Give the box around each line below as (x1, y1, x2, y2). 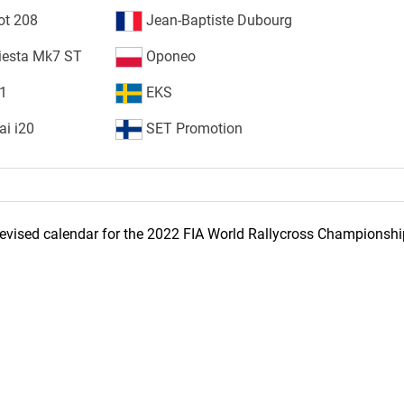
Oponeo (142, 47, 196, 65)
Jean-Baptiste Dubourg (142, 11, 292, 29)
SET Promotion (142, 119, 243, 137)
